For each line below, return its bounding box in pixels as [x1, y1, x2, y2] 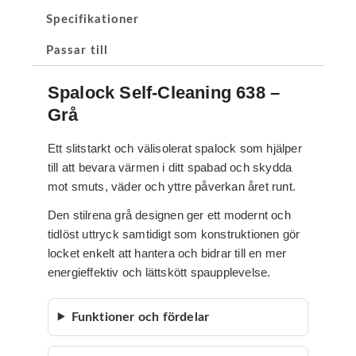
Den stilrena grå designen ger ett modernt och [47, 207, 291, 222]
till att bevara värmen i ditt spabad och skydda [47, 160, 292, 174]
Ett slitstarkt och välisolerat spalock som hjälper [47, 141, 302, 155]
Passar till [45, 44, 108, 56]
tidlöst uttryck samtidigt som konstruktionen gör [47, 226, 300, 241]
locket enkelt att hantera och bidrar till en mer [47, 246, 287, 260]
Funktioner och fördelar [71, 310, 210, 323]
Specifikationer [45, 13, 139, 25]
